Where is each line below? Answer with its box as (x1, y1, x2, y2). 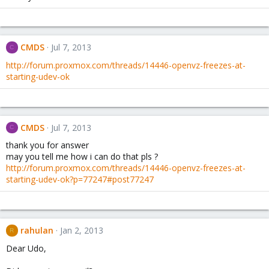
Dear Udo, (6, 242, 46, 254)
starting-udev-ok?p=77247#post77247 (6, 174, 154, 186)
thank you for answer (6, 139, 89, 151)
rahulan (20, 225, 53, 237)
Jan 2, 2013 (59, 225, 103, 237)
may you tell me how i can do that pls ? (6, 151, 158, 163)
